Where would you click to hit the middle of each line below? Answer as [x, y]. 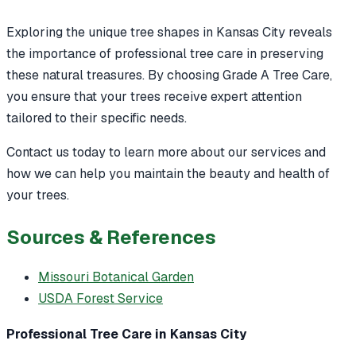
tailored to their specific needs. [97, 118]
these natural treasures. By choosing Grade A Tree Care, [169, 75]
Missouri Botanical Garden [116, 277]
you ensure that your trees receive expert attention [154, 96]
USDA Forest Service [101, 298]
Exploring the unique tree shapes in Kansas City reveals [169, 32]
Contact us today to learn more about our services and [166, 152]
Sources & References [111, 237]
